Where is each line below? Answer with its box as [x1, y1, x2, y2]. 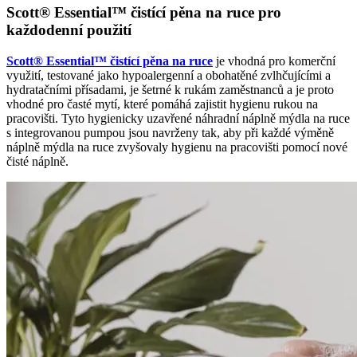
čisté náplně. [6, 155, 69, 169]
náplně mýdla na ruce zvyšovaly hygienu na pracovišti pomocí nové [6, 140, 347, 155]
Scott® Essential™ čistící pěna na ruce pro [6, 4, 281, 22]
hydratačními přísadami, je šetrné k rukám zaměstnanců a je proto [6, 83, 334, 97]
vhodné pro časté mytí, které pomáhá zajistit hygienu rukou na [6, 97, 318, 112]
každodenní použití [6, 22, 131, 39]
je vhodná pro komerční [213, 54, 335, 69]
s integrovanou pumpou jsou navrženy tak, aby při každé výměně [6, 126, 334, 140]
